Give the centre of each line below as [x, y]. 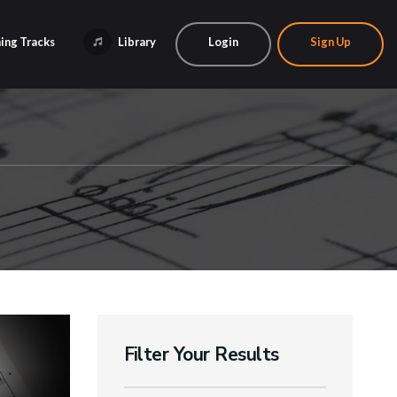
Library [136, 42]
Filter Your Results [201, 354]
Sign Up [331, 42]
